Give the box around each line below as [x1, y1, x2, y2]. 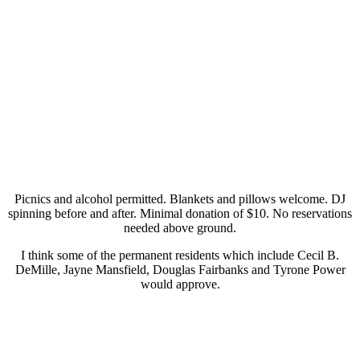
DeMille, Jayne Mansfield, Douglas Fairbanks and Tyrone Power [14, 262, 346, 276]
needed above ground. [124, 220, 236, 235]
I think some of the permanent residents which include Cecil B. [21, 247, 339, 262]
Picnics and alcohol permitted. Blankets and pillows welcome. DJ [14, 191, 346, 206]
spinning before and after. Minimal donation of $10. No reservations [8, 206, 352, 220]
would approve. [140, 276, 220, 291]
